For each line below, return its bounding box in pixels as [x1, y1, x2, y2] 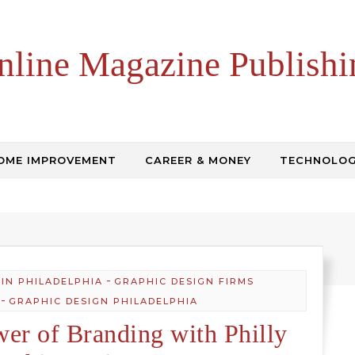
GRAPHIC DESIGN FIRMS [113, 276, 254, 287]
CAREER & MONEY [145, 154, 251, 166]
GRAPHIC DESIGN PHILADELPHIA [9, 296, 199, 307]
